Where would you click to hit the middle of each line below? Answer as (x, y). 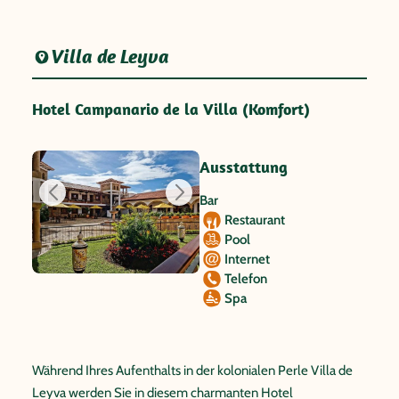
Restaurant (255, 220)
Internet (247, 259)
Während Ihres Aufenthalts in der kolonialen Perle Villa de (192, 370)
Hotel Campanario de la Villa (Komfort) (171, 109)
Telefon (246, 279)
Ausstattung (244, 167)
